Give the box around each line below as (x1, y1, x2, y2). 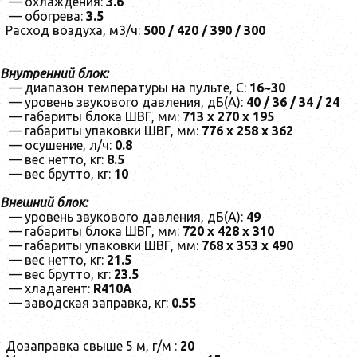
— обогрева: (6, 9, 86, 24)
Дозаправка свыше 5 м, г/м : (6, 339, 180, 354)
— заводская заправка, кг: (6, 296, 171, 311)
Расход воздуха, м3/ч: (6, 23, 143, 38)
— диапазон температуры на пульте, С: (6, 80, 249, 96)
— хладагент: (6, 281, 93, 296)
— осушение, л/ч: (6, 138, 115, 153)
